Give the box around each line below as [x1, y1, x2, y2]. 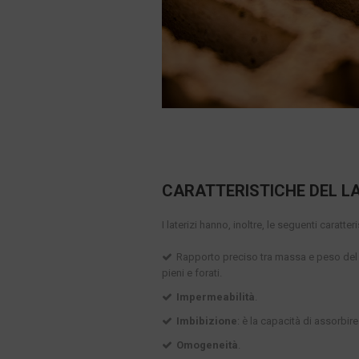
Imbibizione [176, 315, 237, 328]
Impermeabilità [176, 291, 255, 304]
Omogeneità [176, 339, 238, 352]
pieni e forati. [162, 267, 222, 280]
